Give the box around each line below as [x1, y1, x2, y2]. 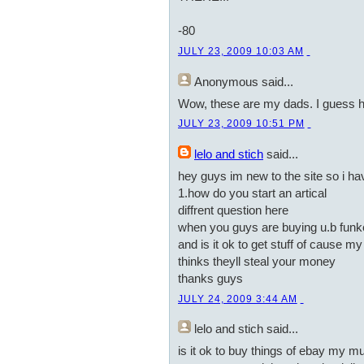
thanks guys [178, 271, 243, 285]
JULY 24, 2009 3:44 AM [178, 292, 297, 305]
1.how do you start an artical [178, 185, 327, 200]
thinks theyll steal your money [178, 253, 336, 268]
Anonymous [194, 74, 258, 89]
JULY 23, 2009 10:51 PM [178, 118, 305, 130]
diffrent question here [178, 202, 288, 217]
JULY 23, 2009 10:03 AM [178, 45, 304, 57]
